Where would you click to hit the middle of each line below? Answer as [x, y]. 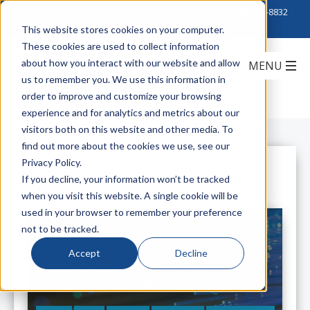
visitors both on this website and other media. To [127, 129]
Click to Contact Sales [81, 12]
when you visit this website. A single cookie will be [129, 195]
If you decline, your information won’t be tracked [125, 179]
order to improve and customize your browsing [121, 95]
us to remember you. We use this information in [123, 79]
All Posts [55, 170]
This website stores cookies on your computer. [122, 29]
